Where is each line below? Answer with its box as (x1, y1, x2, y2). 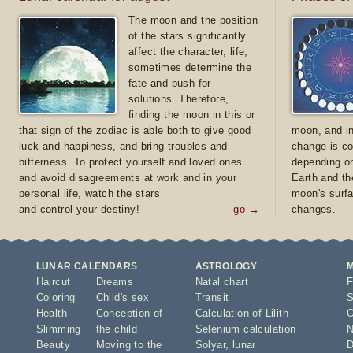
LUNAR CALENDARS (35, 261, 138, 272)
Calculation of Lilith (195, 307, 288, 319)
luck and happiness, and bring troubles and (19, 140, 228, 152)
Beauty (35, 339, 70, 351)
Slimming (35, 323, 81, 335)
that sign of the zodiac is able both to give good (19, 124, 251, 136)
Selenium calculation (195, 323, 296, 335)
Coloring (35, 292, 76, 303)
